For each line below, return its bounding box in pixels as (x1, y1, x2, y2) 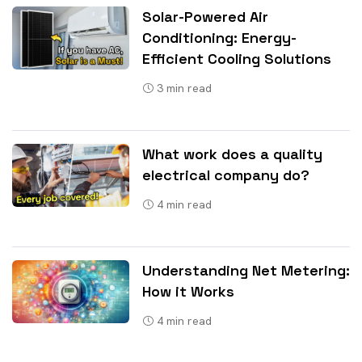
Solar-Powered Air (142, 6, 268, 26)
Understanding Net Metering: (142, 260, 350, 280)
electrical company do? (142, 165, 309, 184)
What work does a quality (142, 144, 322, 163)
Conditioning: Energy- (142, 27, 297, 47)
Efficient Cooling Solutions (142, 48, 331, 68)
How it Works (142, 281, 234, 301)
